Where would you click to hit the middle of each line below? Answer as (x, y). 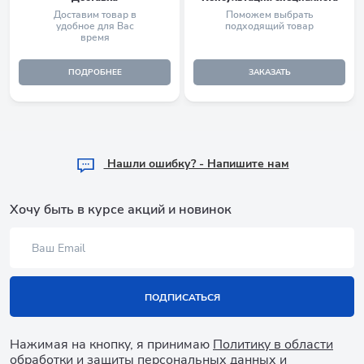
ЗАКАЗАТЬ (269, 73)
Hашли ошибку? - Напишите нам (196, 164)
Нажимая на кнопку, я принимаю (111, 344)
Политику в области (273, 344)
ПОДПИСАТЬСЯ (182, 297)
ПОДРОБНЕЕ (95, 73)
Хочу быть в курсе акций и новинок (121, 210)
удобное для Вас (95, 26)
